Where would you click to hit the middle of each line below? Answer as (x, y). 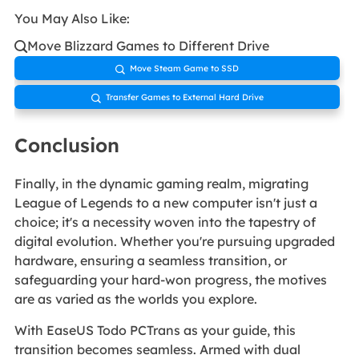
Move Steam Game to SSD (184, 69)
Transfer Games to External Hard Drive (184, 97)
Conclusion (67, 145)
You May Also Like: (72, 18)
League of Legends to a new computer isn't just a (165, 203)
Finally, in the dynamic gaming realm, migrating (161, 184)
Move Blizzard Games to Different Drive (148, 45)
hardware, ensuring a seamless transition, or (150, 261)
